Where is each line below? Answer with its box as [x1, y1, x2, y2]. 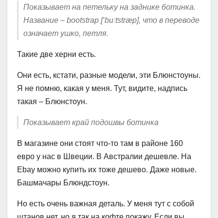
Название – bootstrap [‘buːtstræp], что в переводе [23, 16, 200, 25]
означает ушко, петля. [23, 29, 109, 38]
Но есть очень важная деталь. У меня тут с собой [17, 200, 194, 208]
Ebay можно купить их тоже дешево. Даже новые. [17, 165, 197, 174]
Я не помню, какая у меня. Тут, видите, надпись [17, 84, 187, 93]
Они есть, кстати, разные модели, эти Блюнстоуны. [17, 71, 200, 80]
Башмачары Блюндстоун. [17, 179, 109, 187]
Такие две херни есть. [17, 50, 96, 59]
